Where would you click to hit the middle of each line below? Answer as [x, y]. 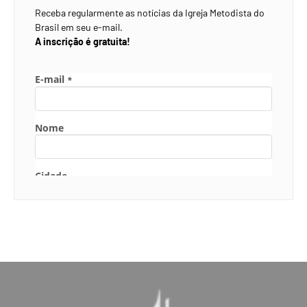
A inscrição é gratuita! [83, 42]
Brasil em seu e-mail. [79, 27]
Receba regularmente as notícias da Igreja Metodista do [150, 13]
